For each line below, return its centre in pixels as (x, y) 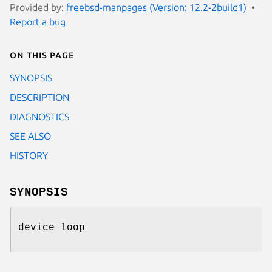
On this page (42, 54)
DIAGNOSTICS (39, 116)
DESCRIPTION (39, 97)
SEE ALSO (30, 136)
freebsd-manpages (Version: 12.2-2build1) (156, 7)
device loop (52, 227)
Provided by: (38, 7)
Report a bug (38, 22)
